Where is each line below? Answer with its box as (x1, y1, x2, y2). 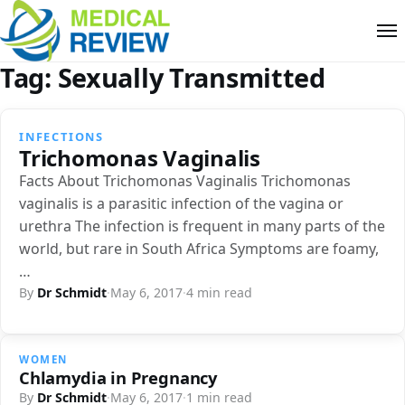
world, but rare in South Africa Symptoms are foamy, (19, 238, 379, 259)
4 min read (186, 283, 252, 301)
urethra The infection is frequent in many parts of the (19, 215, 385, 236)
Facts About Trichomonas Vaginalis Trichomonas (19, 170, 351, 191)
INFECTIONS (19, 127, 104, 145)
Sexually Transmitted (57, 59, 325, 95)
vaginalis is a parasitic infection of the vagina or (19, 193, 344, 213)
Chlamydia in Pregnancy (19, 365, 217, 389)
